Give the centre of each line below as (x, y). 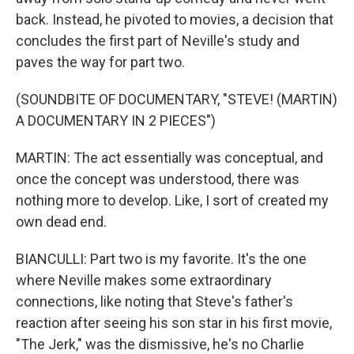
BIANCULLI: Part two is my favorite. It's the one (161, 259)
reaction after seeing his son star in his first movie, (174, 323)
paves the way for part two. (100, 62)
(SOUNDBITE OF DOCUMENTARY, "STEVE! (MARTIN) (177, 99)
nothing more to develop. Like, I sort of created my (172, 200)
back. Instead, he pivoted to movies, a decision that (175, 19)
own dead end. (61, 222)
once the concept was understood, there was (158, 179)
